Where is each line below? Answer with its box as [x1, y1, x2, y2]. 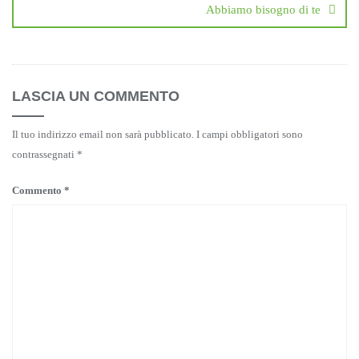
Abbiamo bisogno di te [206, 3, 321, 16]
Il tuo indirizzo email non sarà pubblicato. [12, 128, 194, 140]
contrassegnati [12, 148, 77, 160]
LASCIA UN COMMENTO [12, 88, 179, 104]
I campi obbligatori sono [196, 128, 303, 140]
